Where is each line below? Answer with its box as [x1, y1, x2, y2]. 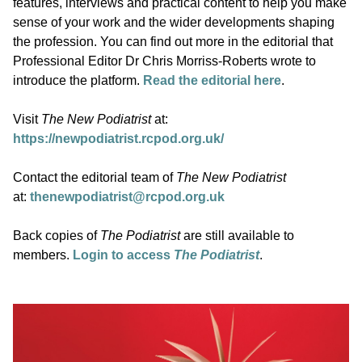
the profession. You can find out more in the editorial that [13, 34, 333, 48]
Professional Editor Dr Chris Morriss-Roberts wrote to [13, 53, 316, 68]
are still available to [180, 228, 294, 242]
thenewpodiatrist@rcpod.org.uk [30, 189, 225, 204]
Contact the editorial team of [13, 170, 176, 184]
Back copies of [13, 228, 100, 242]
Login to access [69, 247, 174, 262]
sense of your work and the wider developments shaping [13, 15, 335, 29]
